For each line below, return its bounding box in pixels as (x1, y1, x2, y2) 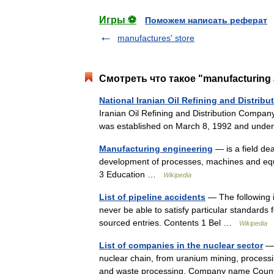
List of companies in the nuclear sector (99, 240, 263, 250)
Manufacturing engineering (99, 144, 213, 154)
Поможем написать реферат (145, 15, 267, 25)
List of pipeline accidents (99, 192, 206, 202)
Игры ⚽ (99, 15, 136, 25)
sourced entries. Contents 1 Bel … (99, 218, 239, 228)
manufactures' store (117, 33, 194, 43)
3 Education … (99, 169, 163, 179)
